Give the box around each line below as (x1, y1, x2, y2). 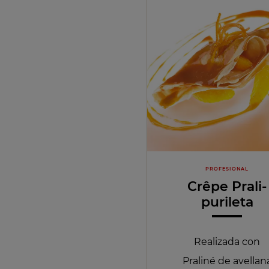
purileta (201, 193, 253, 210)
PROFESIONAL (205, 166, 249, 172)
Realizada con (194, 236, 261, 248)
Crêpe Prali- (187, 178, 267, 195)
